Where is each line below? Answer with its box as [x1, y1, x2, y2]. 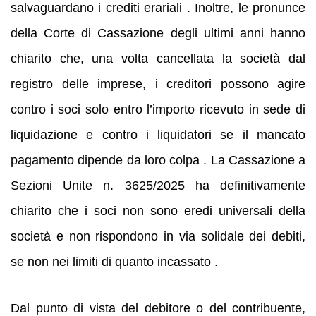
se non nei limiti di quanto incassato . [11, 254, 218, 269]
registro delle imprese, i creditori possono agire [11, 76, 305, 91]
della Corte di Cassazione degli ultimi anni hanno [11, 25, 305, 40]
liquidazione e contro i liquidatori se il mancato [11, 127, 305, 142]
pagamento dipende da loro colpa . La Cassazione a [11, 152, 305, 167]
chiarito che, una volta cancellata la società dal [11, 51, 305, 66]
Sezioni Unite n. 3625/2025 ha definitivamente [11, 178, 305, 193]
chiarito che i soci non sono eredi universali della [11, 203, 305, 218]
